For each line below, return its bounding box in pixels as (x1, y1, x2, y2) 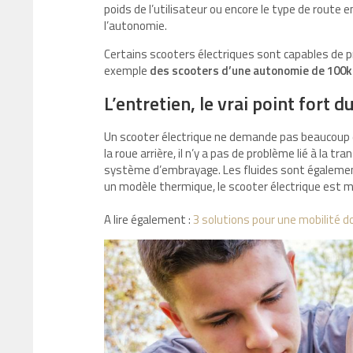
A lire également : (104, 210, 193, 229)
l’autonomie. (104, 17, 167, 35)
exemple (104, 61, 150, 80)
